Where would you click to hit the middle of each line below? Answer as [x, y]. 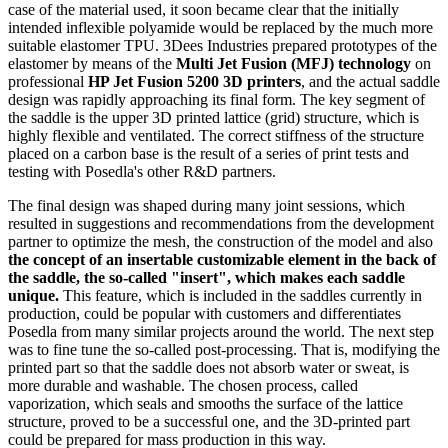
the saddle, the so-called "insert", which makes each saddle [206, 277]
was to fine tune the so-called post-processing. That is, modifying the [224, 349]
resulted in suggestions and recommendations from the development [221, 223]
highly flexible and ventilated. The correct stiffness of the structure [216, 135]
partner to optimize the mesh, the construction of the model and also [220, 241]
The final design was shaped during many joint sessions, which [206, 205]
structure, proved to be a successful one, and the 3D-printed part [209, 421]
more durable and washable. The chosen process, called [183, 385]
